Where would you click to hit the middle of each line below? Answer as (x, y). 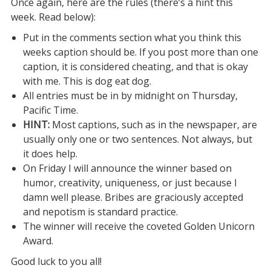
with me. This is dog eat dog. (87, 81)
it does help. (50, 154)
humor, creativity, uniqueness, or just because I (130, 183)
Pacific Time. (50, 110)
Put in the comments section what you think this (132, 38)
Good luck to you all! (56, 261)
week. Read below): (53, 17)
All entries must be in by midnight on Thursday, (130, 96)
